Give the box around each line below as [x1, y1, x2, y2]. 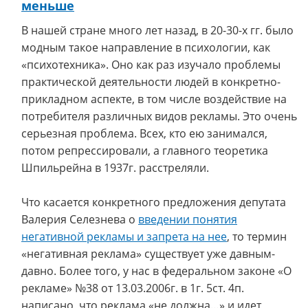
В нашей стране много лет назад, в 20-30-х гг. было [21, 23, 294, 38]
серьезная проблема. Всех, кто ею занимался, [21, 126, 267, 141]
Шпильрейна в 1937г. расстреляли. [21, 160, 209, 175]
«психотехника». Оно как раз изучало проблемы [21, 57, 280, 72]
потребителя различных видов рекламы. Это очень [21, 109, 297, 124]
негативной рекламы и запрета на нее [21, 229, 227, 244]
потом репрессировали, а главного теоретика [21, 143, 268, 158]
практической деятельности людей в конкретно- [21, 74, 280, 89]
